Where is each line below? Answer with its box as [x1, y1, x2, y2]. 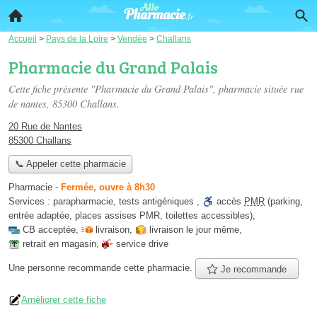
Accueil [8, 34, 37, 43]
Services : [8, 196, 53, 207]
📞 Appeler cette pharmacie [14, 158, 126, 170]
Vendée [117, 34, 147, 43]
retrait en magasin [23, 238, 96, 250]
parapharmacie [53, 196, 113, 207]
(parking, [265, 196, 303, 207]
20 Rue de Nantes [8, 121, 82, 132]
